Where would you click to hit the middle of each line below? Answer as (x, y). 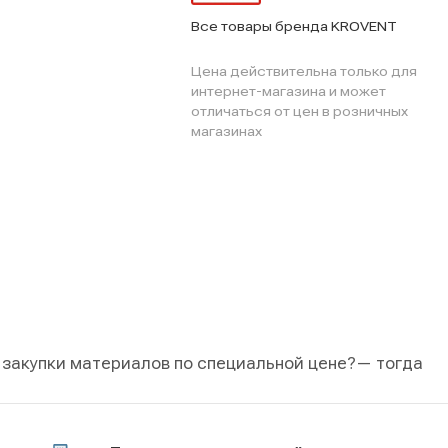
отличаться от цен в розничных (299, 110)
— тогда (389, 363)
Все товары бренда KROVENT (294, 25)
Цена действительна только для (304, 70)
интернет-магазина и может (288, 90)
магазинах (226, 130)
